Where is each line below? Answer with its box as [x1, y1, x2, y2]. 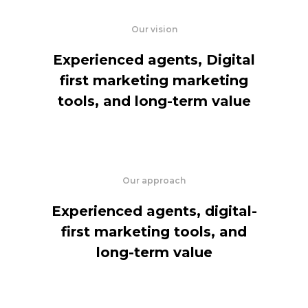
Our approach [122, 175, 186, 186]
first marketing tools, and [61, 223, 247, 240]
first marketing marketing [60, 72, 248, 89]
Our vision [131, 24, 177, 34]
